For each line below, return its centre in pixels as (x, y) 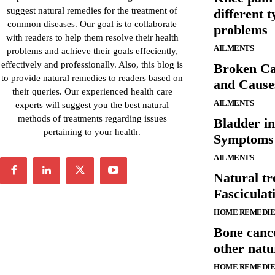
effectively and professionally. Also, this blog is (92, 64)
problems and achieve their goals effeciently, (92, 51)
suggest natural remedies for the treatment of (92, 10)
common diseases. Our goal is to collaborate (92, 24)
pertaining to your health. (92, 132)
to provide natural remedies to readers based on (92, 78)
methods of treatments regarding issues (92, 118)
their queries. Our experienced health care (92, 91)
